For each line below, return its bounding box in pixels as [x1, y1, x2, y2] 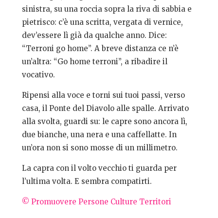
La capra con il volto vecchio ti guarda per [21, 163, 177, 173]
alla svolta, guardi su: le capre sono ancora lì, [21, 117, 187, 127]
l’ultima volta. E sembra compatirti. [21, 177, 152, 186]
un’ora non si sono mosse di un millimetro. [21, 143, 178, 153]
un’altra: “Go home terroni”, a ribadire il [21, 57, 167, 67]
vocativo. [21, 70, 55, 80]
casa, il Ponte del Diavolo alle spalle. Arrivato [21, 104, 189, 113]
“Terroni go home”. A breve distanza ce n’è [21, 44, 179, 54]
